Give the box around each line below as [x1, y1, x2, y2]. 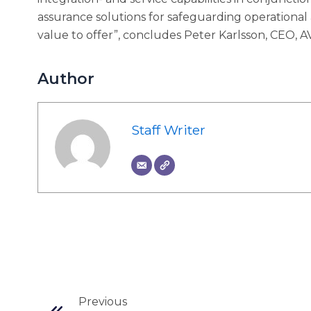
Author [37, 69, 94, 88]
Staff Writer [131, 121, 205, 138]
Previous [78, 294, 127, 308]
